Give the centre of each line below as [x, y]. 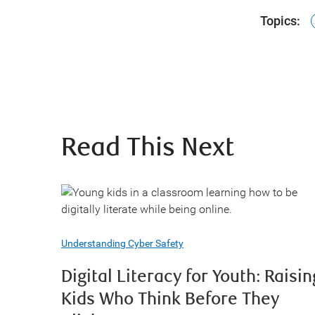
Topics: [280, 20]
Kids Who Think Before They [170, 299]
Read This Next [148, 147]
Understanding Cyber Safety [122, 243]
